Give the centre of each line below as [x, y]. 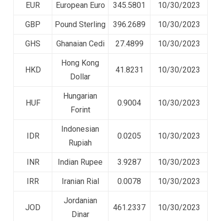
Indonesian [80, 129]
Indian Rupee [80, 162]
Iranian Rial [80, 181]
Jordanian [80, 200]
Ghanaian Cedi [80, 43]
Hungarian [80, 96]
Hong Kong [80, 63]
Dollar [80, 76]
